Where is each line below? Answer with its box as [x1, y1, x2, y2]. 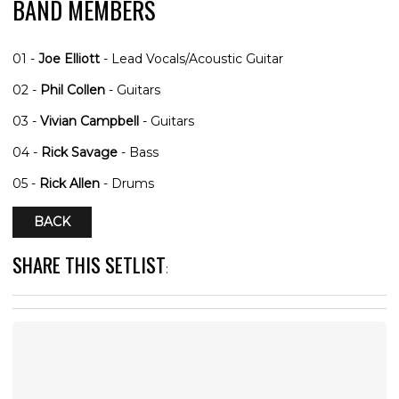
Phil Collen [40, 81, 105, 98]
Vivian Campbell [40, 112, 139, 129]
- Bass [118, 143, 159, 160]
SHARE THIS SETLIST [12, 248, 166, 279]
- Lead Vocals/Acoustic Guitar [100, 50, 283, 67]
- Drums [100, 175, 154, 191]
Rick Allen [39, 175, 100, 191]
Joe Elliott [38, 50, 100, 67]
